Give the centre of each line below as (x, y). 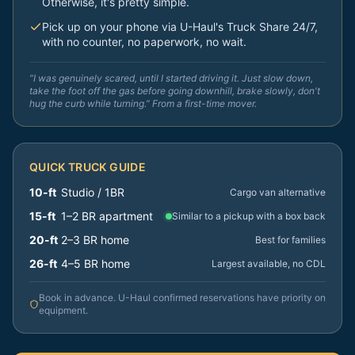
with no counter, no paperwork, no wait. (144, 42)
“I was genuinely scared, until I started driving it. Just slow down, (171, 78)
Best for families (290, 240)
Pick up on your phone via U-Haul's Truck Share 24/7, (180, 27)
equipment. (63, 310)
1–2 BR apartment (107, 216)
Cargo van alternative (278, 192)
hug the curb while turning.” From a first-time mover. (143, 103)
